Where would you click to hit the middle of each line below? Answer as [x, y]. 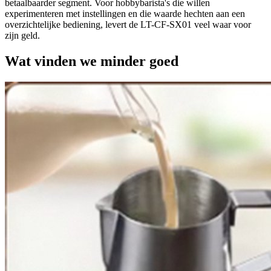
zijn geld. [22, 36]
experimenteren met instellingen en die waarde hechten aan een [125, 14]
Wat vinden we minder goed [92, 61]
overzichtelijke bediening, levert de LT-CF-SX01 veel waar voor [128, 25]
